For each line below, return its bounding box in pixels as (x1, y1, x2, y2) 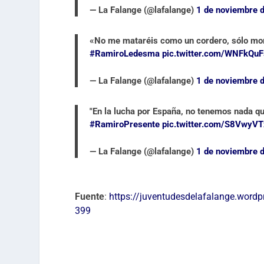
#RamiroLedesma (90, 48, 160, 59)
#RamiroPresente (90, 118, 160, 130)
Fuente (75, 190, 105, 202)
